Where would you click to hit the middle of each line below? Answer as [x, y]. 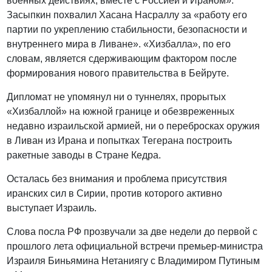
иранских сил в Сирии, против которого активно [115, 194]
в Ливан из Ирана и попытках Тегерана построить [120, 141]
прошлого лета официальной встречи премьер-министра [135, 246]
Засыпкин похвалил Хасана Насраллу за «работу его [127, 15]
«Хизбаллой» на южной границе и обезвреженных [121, 112]
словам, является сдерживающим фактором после [122, 59]
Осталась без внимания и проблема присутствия [117, 179]
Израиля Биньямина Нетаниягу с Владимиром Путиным [134, 261]
